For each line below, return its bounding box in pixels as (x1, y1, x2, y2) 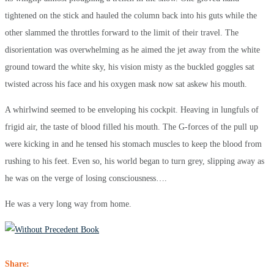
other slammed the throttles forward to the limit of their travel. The (5, 28, 239, 37)
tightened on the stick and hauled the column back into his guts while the (5, 10, 257, 20)
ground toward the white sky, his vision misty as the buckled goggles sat (5, 62, 254, 72)
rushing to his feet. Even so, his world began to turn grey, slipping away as (5, 156, 264, 166)
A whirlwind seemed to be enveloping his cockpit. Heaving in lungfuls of (5, 105, 259, 114)
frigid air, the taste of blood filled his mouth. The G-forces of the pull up (5, 122, 258, 131)
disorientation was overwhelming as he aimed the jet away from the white (5, 45, 260, 54)
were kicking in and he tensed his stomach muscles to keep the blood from (5, 139, 262, 149)
